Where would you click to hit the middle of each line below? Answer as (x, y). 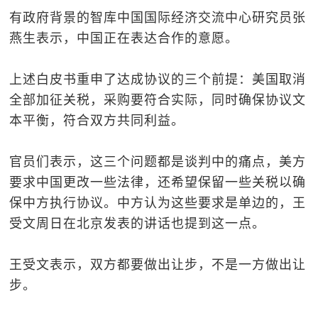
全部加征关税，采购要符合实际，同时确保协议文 (158, 100)
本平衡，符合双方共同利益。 (97, 121)
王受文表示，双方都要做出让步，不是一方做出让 (158, 265)
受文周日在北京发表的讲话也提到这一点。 (138, 224)
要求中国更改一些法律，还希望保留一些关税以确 (158, 182)
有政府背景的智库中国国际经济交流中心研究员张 (158, 18)
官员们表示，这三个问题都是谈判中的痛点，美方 (158, 162)
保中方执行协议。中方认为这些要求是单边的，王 (158, 203)
